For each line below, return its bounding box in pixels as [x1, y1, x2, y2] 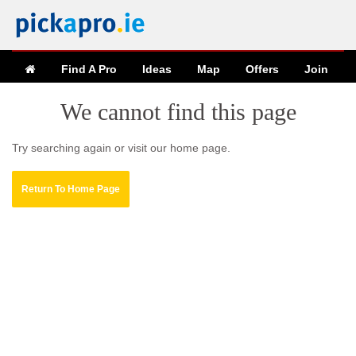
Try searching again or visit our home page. [12, 141, 230, 154]
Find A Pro [61, 63, 117, 75]
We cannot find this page [60, 99, 296, 125]
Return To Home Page [21, 184, 120, 195]
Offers [246, 63, 279, 75]
